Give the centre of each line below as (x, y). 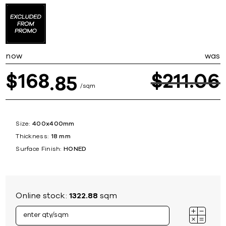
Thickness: (32, 136)
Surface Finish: (39, 149)
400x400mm (53, 123)
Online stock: (43, 195)
